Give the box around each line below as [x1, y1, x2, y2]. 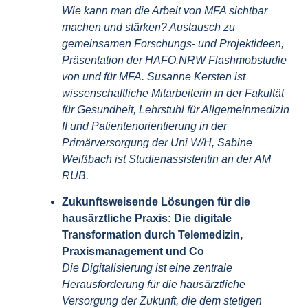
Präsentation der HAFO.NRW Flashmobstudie [62, 54, 287, 66]
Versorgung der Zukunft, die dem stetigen [62, 294, 262, 307]
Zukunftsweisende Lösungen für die [62, 195, 250, 208]
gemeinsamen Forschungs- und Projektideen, [62, 37, 284, 49]
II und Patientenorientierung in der [62, 120, 227, 132]
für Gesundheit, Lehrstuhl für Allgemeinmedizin [62, 103, 289, 115]
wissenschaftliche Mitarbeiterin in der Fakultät [62, 87, 284, 99]
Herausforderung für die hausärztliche [62, 278, 245, 290]
